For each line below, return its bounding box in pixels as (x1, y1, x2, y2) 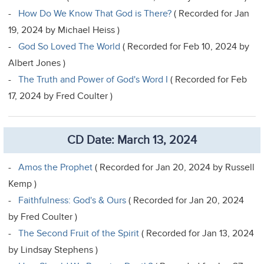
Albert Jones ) (8, 57, 66, 69)
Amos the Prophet (18, 161, 93, 173)
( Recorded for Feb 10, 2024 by (120, 40, 250, 52)
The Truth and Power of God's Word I (18, 73, 169, 85)
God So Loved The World (18, 40, 121, 52)
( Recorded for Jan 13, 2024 (139, 227, 255, 239)
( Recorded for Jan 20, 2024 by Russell (93, 161, 255, 173)
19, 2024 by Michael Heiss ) (8, 24, 120, 36)
